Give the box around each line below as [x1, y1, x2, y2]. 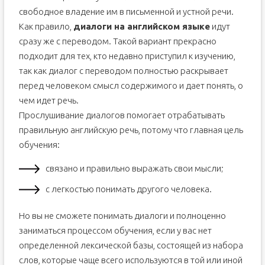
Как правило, [18, 21, 73, 31]
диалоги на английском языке [73, 21, 210, 31]
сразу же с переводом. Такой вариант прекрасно [18, 36, 216, 46]
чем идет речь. [18, 95, 79, 105]
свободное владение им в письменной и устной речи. [18, 7, 234, 17]
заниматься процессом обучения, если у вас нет [18, 225, 212, 235]
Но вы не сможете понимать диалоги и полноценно [18, 211, 226, 221]
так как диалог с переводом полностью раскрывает [18, 66, 228, 76]
